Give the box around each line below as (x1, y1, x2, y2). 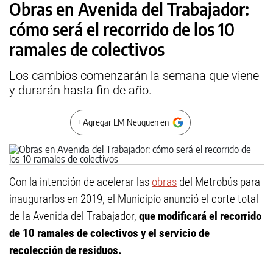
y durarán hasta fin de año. (9, 83, 152, 97)
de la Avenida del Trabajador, (9, 209, 139, 223)
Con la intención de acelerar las (9, 175, 152, 189)
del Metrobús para (177, 175, 260, 189)
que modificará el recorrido (139, 209, 261, 223)
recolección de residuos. (9, 243, 122, 257)
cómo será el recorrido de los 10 (9, 18, 235, 40)
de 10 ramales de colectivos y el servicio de (9, 226, 210, 240)
